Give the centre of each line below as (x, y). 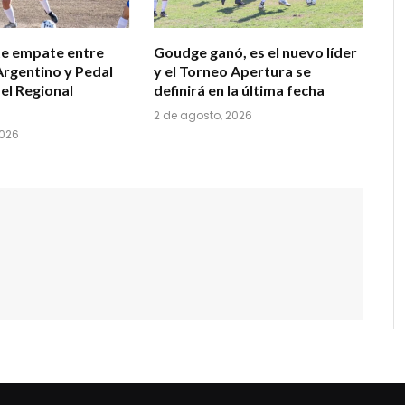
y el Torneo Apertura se (232, 71)
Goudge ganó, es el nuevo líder (255, 52)
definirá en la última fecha (239, 89)
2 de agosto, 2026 (203, 115)
